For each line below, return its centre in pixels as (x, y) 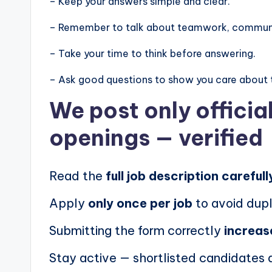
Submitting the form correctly (137, 231)
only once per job (140, 203)
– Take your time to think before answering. (152, 54)
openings (100, 138)
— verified (206, 138)
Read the (77, 176)
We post (97, 111)
